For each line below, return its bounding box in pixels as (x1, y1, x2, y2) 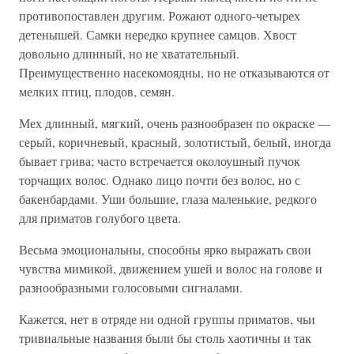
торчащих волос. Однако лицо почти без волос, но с (19, 171, 300, 188)
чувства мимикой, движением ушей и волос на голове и (19, 260, 322, 277)
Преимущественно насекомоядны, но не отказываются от (19, 64, 330, 81)
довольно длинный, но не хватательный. (19, 45, 239, 62)
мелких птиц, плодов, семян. (19, 83, 175, 100)
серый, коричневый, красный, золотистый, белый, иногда (19, 134, 331, 150)
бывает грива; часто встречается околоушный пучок (19, 153, 300, 169)
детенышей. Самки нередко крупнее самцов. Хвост (19, 26, 296, 43)
